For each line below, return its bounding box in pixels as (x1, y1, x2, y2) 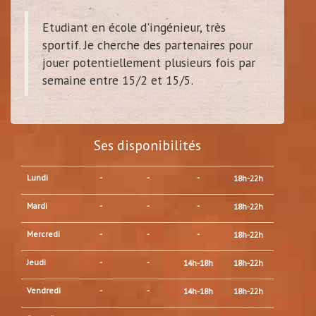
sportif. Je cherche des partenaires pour (42, 36, 253, 53)
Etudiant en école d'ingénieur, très (42, 18, 226, 35)
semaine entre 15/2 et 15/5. (42, 71, 193, 88)
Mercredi (27, 228, 60, 239)
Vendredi (27, 284, 61, 296)
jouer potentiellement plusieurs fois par (42, 54, 255, 71)
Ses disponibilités (94, 135, 201, 154)
